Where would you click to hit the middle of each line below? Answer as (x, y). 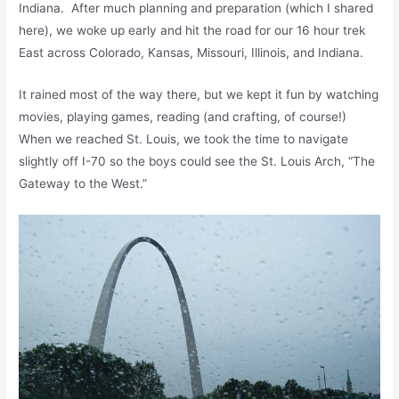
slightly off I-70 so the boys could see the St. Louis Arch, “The (197, 162)
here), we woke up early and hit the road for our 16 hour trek (192, 31)
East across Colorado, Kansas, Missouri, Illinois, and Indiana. (191, 53)
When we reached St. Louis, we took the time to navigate (184, 139)
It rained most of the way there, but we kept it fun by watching (199, 95)
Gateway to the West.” (83, 184)
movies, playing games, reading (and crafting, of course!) (185, 117)
